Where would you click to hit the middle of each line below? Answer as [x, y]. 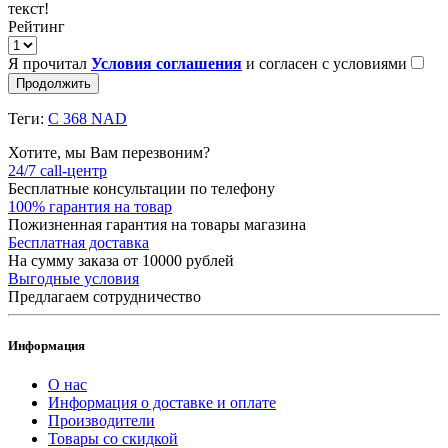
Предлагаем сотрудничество [104, 296]
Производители [101, 420]
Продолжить [53, 83]
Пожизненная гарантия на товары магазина [157, 224]
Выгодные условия [73, 278]
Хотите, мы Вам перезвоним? [109, 152]
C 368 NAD [87, 118]
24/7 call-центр [57, 170]
